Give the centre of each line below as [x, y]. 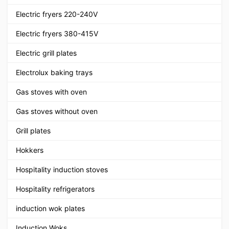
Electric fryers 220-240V [57, 14]
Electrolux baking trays [54, 72]
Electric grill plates [46, 53]
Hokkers [30, 150]
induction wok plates [50, 208]
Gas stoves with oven [51, 91]
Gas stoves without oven [57, 111]
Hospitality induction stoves [62, 169]
